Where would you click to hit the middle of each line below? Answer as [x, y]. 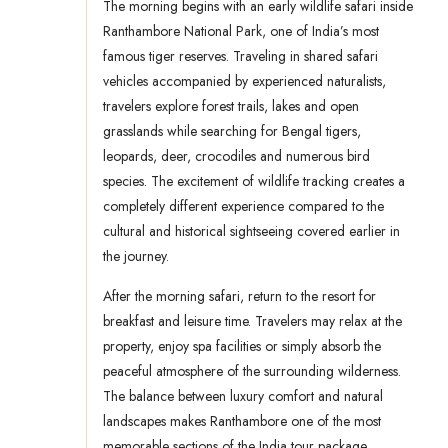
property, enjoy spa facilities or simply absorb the [242, 346]
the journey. [136, 256]
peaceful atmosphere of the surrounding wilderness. [252, 371]
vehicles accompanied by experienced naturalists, [244, 81]
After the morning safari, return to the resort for [239, 296]
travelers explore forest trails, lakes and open [231, 106]
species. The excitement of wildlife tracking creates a [254, 181]
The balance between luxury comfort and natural [243, 396]
